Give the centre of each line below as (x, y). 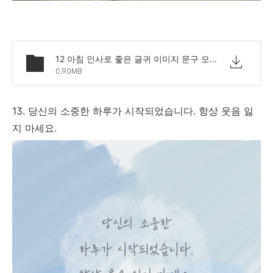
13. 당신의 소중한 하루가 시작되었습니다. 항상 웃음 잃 (133, 111)
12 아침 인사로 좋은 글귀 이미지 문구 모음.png (213, 58)
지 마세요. (36, 128)
